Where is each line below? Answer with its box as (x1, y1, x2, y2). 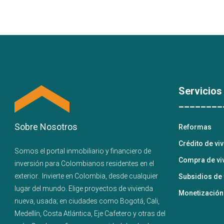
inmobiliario (66, 147, 104, 155)
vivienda (127, 184, 153, 192)
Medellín (14, 209, 40, 217)
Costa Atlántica (43, 209, 91, 217)
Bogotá (120, 197, 143, 205)
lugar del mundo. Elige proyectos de (14, 184, 127, 192)
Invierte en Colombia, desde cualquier (42, 172, 158, 180)
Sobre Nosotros (14, 121, 77, 132)
